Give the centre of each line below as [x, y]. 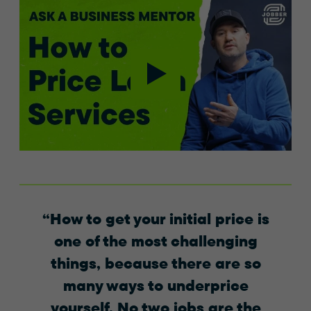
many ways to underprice [155, 285]
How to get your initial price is [159, 218]
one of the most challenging [155, 241]
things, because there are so [155, 263]
